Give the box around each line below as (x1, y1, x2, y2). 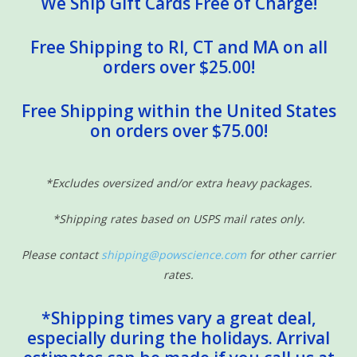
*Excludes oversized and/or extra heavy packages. (45, 175, 312, 190)
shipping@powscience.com (101, 246, 246, 262)
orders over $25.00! (102, 55, 255, 78)
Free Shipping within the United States (21, 99, 336, 122)
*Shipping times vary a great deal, (41, 306, 316, 329)
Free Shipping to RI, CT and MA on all (29, 35, 328, 58)
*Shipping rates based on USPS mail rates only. (52, 210, 305, 226)
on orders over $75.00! (89, 119, 268, 142)
